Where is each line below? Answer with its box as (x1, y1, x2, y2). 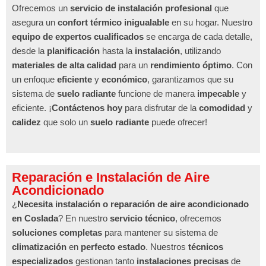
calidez (12, 116, 41, 127)
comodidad (199, 102, 245, 113)
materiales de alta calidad (12, 59, 116, 70)
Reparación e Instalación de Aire (12, 169, 210, 185)
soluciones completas (12, 227, 102, 237)
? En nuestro (58, 213, 110, 223)
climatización (12, 241, 66, 252)
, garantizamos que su (147, 74, 233, 84)
